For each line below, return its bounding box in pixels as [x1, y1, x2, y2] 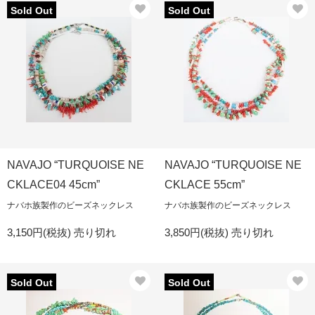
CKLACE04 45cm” [7, 179, 100, 191]
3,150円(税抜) [7, 226, 74, 238]
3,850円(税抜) [165, 226, 231, 238]
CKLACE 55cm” [165, 179, 245, 191]
